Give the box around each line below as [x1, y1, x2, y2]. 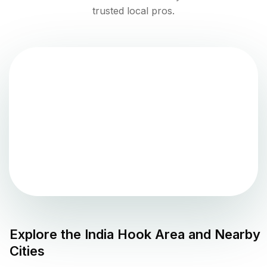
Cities [10, 243, 45, 259]
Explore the [10, 226, 85, 242]
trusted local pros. [92, 4, 175, 17]
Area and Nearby [151, 226, 260, 242]
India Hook [85, 226, 151, 242]
